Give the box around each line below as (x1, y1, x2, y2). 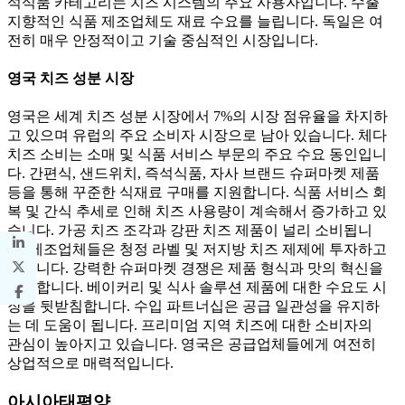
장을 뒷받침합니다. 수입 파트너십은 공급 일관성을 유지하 (7, 298, 380, 315)
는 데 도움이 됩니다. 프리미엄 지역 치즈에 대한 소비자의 (7, 317, 372, 334)
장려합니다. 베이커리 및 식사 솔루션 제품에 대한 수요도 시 (7, 279, 387, 296)
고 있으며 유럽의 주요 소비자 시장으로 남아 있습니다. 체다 (7, 127, 387, 144)
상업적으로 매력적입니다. (7, 355, 174, 372)
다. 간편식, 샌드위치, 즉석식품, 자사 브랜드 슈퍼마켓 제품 (7, 165, 380, 182)
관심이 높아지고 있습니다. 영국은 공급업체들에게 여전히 (7, 336, 376, 353)
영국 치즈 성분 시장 (7, 70, 134, 86)
